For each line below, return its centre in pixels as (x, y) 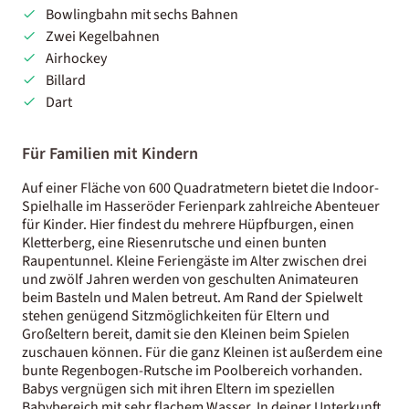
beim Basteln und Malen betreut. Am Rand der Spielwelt (192, 297)
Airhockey (76, 58)
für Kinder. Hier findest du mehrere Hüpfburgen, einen (188, 224)
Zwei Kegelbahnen (102, 36)
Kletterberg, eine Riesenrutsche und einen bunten (174, 242)
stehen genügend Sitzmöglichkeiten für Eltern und (176, 315)
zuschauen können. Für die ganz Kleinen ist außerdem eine (202, 352)
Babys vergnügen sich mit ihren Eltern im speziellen (178, 388)
